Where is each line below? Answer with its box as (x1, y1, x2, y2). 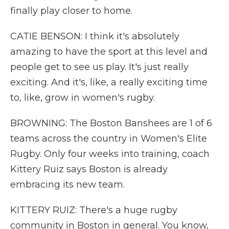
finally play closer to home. (10, 5, 132, 16)
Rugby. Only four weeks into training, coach (10, 148, 210, 159)
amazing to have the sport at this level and (10, 46, 208, 57)
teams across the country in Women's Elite (10, 133, 207, 144)
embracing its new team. (10, 179, 125, 190)
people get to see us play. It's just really (10, 61, 189, 73)
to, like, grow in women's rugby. (10, 92, 155, 103)
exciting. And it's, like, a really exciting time (10, 77, 208, 88)
